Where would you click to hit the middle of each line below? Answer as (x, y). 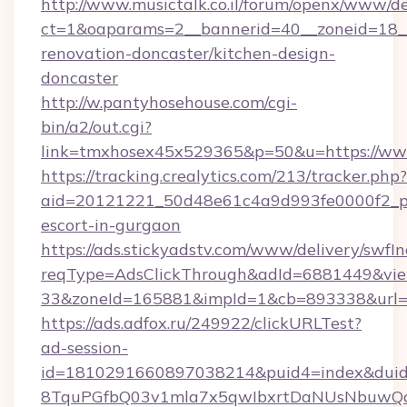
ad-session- (84, 347)
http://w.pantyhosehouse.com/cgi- (169, 102)
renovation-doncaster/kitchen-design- (188, 53)
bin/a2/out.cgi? (96, 127)
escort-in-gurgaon (111, 225)
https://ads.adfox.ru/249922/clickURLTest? (201, 323)
